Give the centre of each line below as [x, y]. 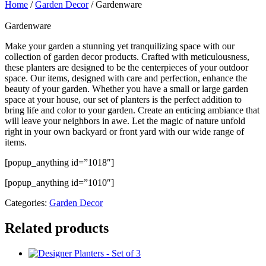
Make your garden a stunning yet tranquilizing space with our [120, 46]
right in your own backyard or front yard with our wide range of [124, 132]
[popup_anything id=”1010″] [59, 183]
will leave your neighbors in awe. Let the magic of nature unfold [125, 121]
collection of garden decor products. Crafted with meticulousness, [127, 57]
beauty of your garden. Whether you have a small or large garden [126, 89]
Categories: [27, 203]
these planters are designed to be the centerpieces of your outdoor [126, 67]
